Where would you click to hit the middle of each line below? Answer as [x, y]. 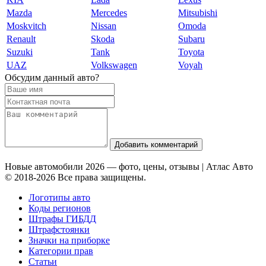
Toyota [191, 52]
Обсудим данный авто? [52, 78]
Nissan [104, 26]
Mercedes [109, 13]
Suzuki [20, 52]
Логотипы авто [59, 198]
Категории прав [61, 251]
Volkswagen [114, 65]
